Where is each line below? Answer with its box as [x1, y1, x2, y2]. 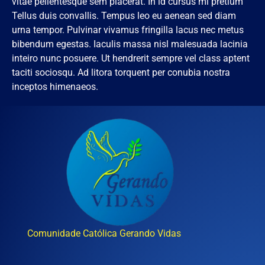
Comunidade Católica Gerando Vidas [27, 228, 181, 240]
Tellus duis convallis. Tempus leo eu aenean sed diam [12, 10, 236, 22]
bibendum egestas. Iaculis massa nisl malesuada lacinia [12, 38, 248, 50]
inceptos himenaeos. [12, 81, 98, 93]
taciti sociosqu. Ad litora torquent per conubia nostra [12, 67, 230, 79]
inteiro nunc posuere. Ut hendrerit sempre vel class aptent [12, 53, 250, 64]
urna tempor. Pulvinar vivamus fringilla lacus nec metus [12, 24, 244, 36]
